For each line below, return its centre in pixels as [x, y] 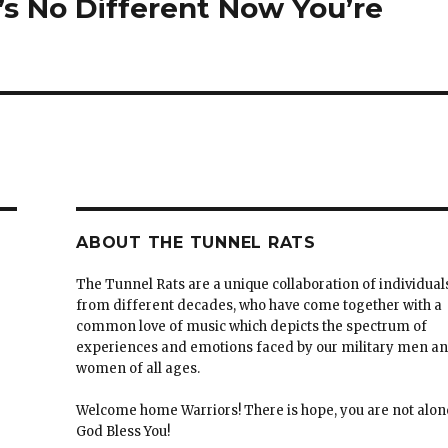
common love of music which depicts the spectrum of [252, 326]
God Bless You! [123, 431]
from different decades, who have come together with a [259, 305]
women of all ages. [138, 368]
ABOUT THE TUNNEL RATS [196, 242]
